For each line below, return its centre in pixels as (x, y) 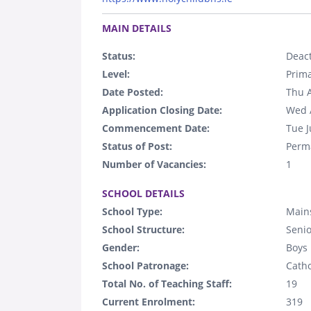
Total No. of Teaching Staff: (167, 283)
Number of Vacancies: (154, 164)
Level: (116, 74)
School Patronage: (145, 265)
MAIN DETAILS (137, 28)
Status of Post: (137, 146)
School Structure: (143, 229)
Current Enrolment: (149, 301)
